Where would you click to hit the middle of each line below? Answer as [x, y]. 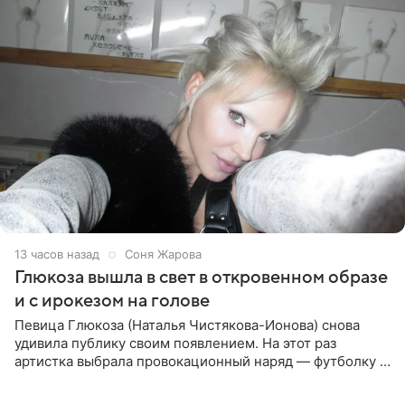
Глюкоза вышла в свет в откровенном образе [201, 278]
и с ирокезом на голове [112, 301]
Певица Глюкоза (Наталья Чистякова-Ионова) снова [187, 325]
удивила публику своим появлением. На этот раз [175, 344]
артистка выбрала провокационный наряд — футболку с [201, 362]
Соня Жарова [163, 254]
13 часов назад [57, 254]
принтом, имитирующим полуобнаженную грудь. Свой [195, 380]
